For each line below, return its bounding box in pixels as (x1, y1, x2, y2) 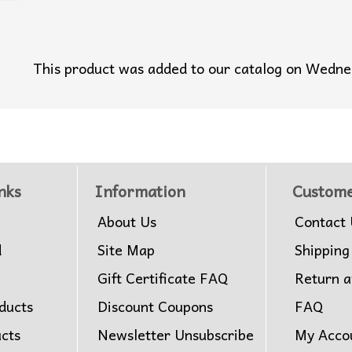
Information (95, 178, 185, 204)
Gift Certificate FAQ (97, 266, 228, 290)
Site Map (97, 238, 155, 262)
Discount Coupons (97, 295, 213, 318)
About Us (97, 210, 156, 233)
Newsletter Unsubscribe (97, 323, 254, 346)
